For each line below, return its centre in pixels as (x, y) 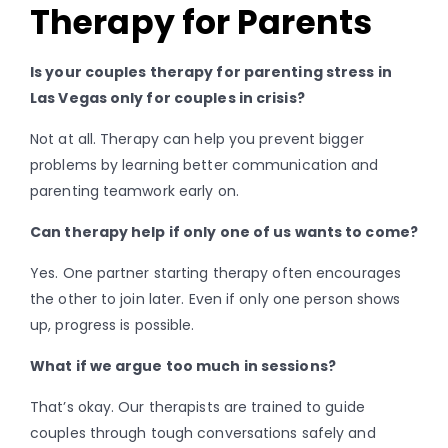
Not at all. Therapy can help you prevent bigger (197, 139)
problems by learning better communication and (204, 165)
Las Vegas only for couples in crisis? (167, 98)
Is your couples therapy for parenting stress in (211, 72)
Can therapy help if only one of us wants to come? (224, 232)
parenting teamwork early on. (134, 191)
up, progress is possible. (112, 325)
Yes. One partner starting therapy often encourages (216, 273)
